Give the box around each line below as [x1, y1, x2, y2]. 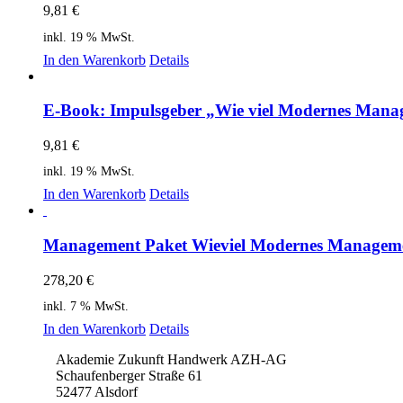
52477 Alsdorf [56, 383, 138, 399]
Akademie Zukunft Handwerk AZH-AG [56, 351, 287, 367]
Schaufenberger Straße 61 [56, 367, 202, 383]
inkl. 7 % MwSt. [43, 298, 129, 313]
